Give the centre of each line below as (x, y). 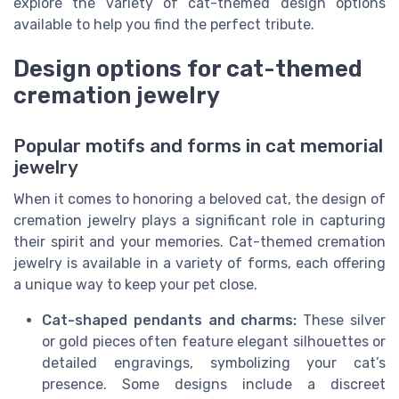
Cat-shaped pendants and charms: (170, 320)
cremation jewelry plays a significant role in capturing (199, 220)
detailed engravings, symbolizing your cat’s (214, 362)
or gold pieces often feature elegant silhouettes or (214, 341)
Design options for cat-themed (188, 69)
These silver (342, 320)
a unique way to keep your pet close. (135, 284)
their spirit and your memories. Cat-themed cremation (199, 241)
